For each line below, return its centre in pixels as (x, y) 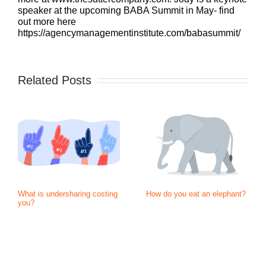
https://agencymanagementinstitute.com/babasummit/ (129, 33)
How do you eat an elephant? (196, 194)
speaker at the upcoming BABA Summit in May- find (126, 11)
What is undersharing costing (68, 194)
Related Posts (55, 80)
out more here (47, 22)
